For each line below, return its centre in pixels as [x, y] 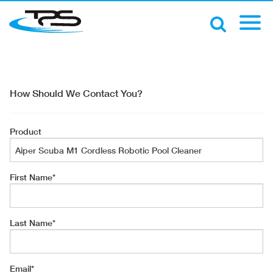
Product [26, 131]
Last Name [31, 223]
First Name [31, 177]
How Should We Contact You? [76, 93]
